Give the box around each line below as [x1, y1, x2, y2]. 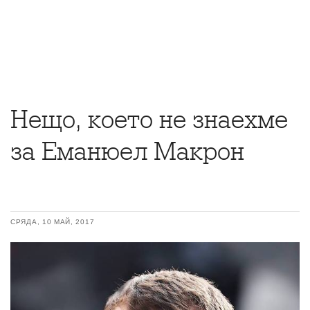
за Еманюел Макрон [10, 137, 244, 166]
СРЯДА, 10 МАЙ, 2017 [10, 218, 95, 226]
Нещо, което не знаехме [10, 105, 288, 134]
